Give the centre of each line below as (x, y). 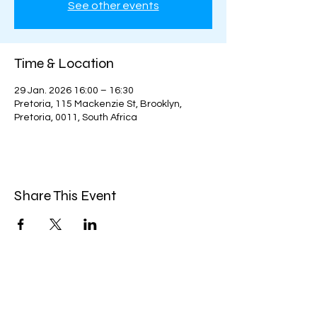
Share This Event (65, 196)
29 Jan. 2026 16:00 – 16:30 (74, 91)
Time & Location (64, 63)
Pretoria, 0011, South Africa (76, 117)
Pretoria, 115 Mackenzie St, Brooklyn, (98, 104)
